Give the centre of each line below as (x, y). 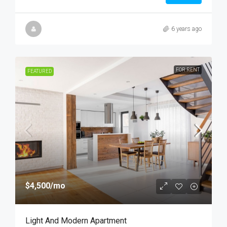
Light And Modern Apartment (76, 221)
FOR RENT (188, 70)
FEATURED (40, 71)
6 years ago (186, 29)
